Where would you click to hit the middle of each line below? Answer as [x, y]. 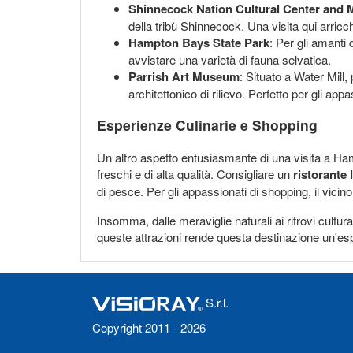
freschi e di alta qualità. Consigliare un [195, 173]
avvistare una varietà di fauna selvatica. [230, 59]
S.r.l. [216, 302]
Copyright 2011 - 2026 [149, 327]
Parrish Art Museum [184, 76]
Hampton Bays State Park [199, 42]
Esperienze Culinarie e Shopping [207, 125]
